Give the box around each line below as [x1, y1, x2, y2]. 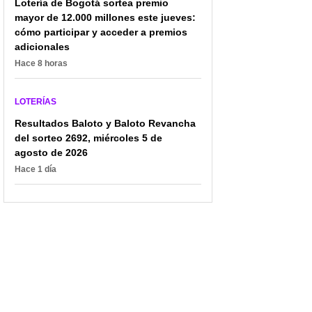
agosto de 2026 [15, 146, 88, 158]
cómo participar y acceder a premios [15, 26, 187, 38]
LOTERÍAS [15, 96, 56, 107]
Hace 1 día [15, 164, 56, 174]
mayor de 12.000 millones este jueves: [15, 11, 196, 23]
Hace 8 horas [15, 58, 68, 68]
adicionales [15, 40, 70, 52]
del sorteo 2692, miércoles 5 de [15, 132, 162, 143]
